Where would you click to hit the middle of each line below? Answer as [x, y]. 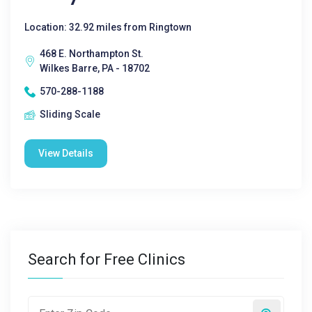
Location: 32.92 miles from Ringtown [108, 27]
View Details [66, 153]
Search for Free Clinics [107, 259]
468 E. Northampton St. [92, 54]
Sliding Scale [70, 114]
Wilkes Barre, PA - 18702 [95, 68]
